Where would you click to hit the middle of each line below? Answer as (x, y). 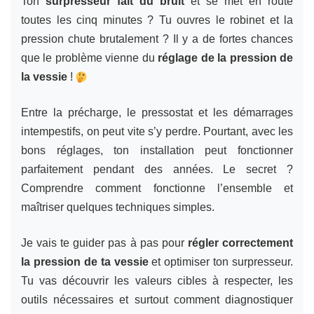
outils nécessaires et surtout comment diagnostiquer (157, 299)
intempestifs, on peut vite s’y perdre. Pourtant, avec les (157, 131)
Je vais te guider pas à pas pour (104, 243)
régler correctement (240, 243)
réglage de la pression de (226, 57)
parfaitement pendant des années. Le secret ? (157, 169)
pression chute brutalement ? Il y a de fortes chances (157, 39)
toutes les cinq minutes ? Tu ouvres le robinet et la (157, 20)
